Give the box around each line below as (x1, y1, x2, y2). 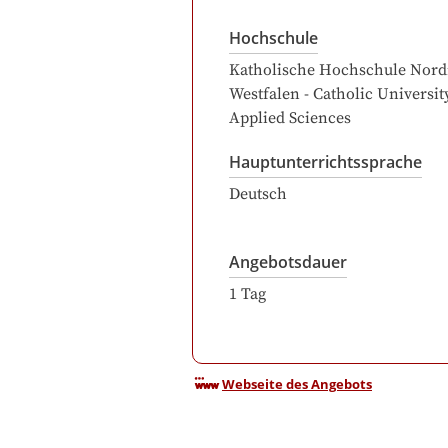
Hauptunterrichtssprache (229, 151, 422, 173)
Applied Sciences (229, 108, 351, 128)
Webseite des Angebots (222, 375, 372, 394)
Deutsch (229, 184, 287, 204)
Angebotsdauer (229, 251, 347, 273)
